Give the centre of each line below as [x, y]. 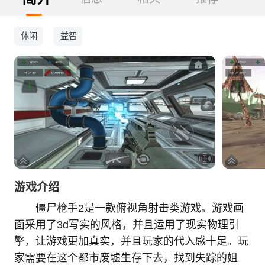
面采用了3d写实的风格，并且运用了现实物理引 [126, 225]
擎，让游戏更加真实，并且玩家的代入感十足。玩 [131, 242]
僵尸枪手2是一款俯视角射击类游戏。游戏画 [139, 209]
